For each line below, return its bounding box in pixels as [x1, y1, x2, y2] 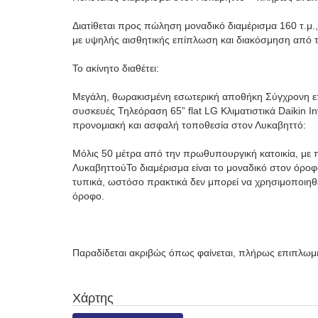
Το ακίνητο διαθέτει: [72, 62, 159, 75]
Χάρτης [72, 291, 114, 306]
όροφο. [72, 190, 104, 202]
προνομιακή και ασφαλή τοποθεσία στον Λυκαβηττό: [72, 119, 306, 131]
